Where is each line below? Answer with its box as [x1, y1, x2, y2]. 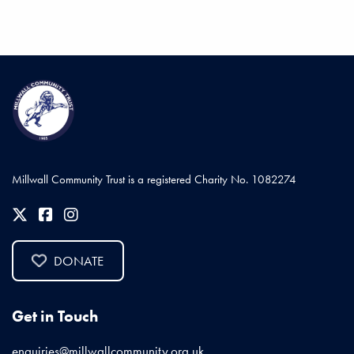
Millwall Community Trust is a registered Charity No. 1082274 [12, 171, 296, 187]
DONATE [54, 251, 104, 269]
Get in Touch [12, 305, 98, 326]
